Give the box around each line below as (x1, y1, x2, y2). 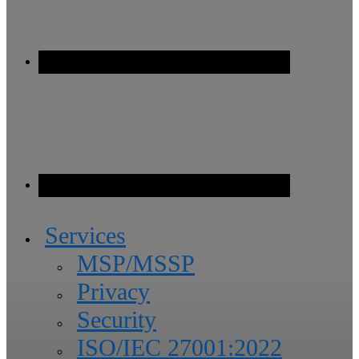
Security (77, 306, 156, 333)
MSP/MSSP (77, 250, 195, 277)
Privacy (77, 278, 150, 305)
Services (45, 222, 126, 249)
